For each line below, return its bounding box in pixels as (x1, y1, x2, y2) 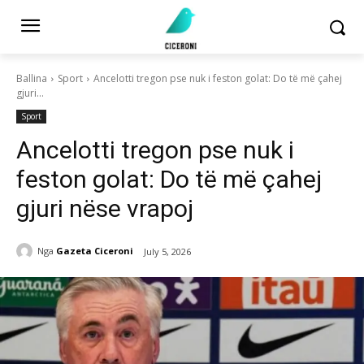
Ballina (16, 71, 47, 85)
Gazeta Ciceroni (56, 245, 133, 258)
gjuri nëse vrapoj (16, 193, 193, 223)
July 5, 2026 (144, 245, 191, 258)
